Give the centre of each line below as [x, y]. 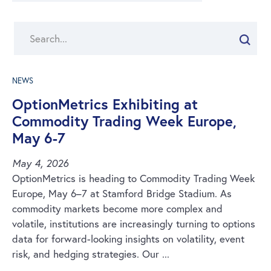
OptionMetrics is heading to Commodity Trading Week [133, 178]
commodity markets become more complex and [117, 208]
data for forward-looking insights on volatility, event [128, 239]
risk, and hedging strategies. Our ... [91, 254]
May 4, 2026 [40, 163]
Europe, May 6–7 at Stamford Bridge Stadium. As [122, 193]
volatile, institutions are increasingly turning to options [134, 224]
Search [28, 28]
